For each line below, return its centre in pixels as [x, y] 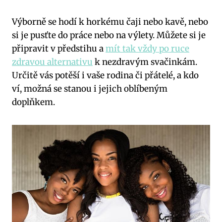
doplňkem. [33, 102]
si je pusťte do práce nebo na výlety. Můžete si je [109, 35]
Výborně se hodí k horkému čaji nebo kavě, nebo [110, 22]
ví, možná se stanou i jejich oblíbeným [90, 88]
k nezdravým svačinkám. [145, 62]
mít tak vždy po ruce [147, 48]
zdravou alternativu [52, 62]
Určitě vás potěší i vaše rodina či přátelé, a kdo [105, 75]
